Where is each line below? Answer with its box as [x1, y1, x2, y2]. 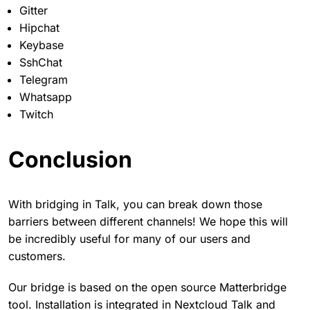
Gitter [19, 3, 48, 17]
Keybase [19, 37, 64, 52]
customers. [8, 248, 66, 263]
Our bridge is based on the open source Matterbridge [8, 280, 286, 294]
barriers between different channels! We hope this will [8, 214, 288, 228]
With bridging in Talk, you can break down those [8, 197, 262, 211]
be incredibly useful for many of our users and [8, 231, 250, 246]
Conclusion [8, 145, 132, 173]
